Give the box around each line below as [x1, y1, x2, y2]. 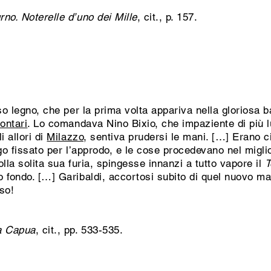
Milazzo [47, 131, 84, 143]
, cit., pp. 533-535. [35, 224, 123, 236]
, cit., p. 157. [137, 11, 201, 23]
